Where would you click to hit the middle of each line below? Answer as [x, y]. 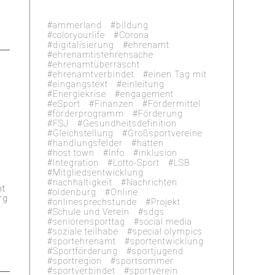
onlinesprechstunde [95, 202]
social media [166, 221]
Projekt [166, 202]
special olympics [168, 231]
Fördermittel [175, 103]
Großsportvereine [165, 133]
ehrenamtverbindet [94, 74]
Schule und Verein [91, 211]
